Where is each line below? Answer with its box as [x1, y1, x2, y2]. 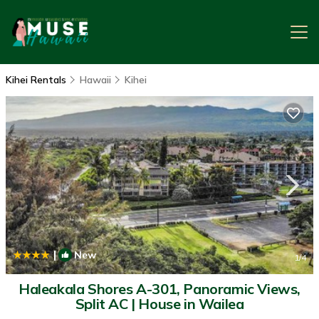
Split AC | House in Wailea [75, 295, 244, 313]
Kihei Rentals [6, 73, 69, 86]
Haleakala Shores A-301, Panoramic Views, [19, 280, 300, 298]
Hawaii [80, 73, 111, 86]
